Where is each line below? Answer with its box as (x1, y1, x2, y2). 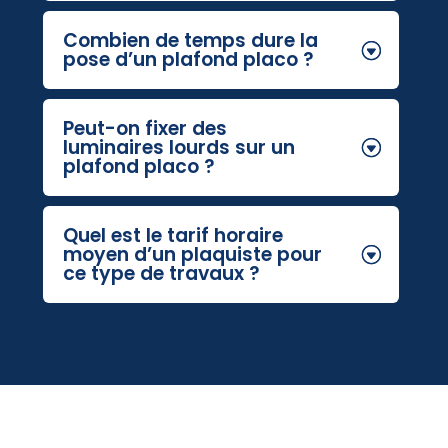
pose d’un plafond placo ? (63, 45, 315, 73)
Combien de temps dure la (63, 26, 319, 54)
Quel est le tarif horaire (63, 221, 284, 249)
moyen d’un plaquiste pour (63, 240, 323, 268)
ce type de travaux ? (63, 259, 261, 287)
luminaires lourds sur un (63, 133, 296, 161)
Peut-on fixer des (63, 114, 228, 142)
